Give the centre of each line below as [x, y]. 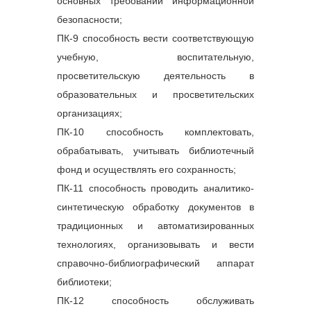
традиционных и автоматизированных [155, 225]
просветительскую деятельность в [155, 75]
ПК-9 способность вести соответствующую [155, 38]
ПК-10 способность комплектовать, [155, 132]
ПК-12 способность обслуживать [155, 300]
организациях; [90, 113]
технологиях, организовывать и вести [155, 244]
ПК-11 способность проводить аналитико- [155, 188]
